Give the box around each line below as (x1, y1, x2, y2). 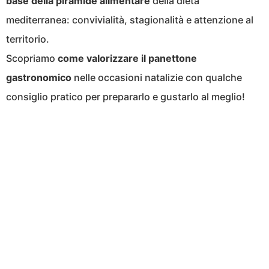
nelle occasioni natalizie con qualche (71, 71, 242, 84)
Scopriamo (6, 52, 55, 65)
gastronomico (6, 71, 71, 84)
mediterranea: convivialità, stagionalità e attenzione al (6, 14, 253, 26)
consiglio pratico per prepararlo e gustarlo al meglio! (6, 91, 245, 103)
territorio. (6, 33, 49, 46)
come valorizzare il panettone (55, 52, 197, 65)
